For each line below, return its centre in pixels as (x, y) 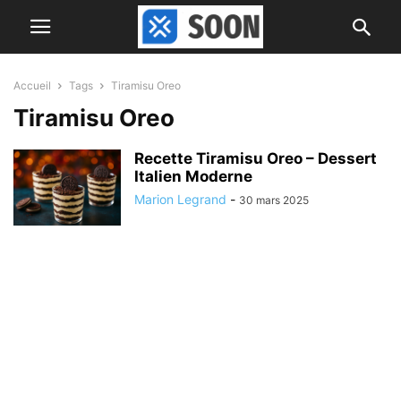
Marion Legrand (180, 199)
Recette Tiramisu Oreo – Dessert (256, 158)
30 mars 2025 (274, 200)
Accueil (32, 85)
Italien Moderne (193, 176)
